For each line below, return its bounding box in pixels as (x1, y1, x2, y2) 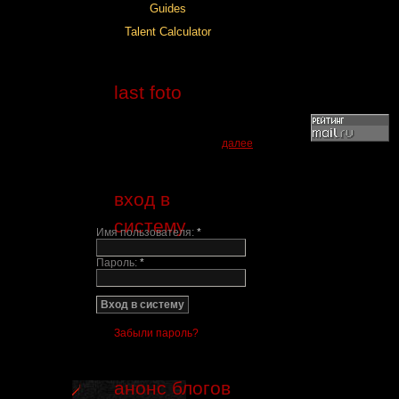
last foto (114, 82, 182, 102)
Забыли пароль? (114, 327, 199, 339)
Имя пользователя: (96, 226, 197, 239)
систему (114, 216, 186, 236)
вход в (114, 189, 170, 209)
